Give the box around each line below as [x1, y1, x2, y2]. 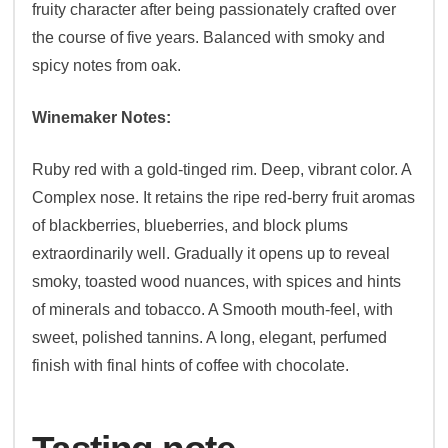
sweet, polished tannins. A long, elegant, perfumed [32, 329, 388, 347]
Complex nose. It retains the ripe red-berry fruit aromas [32, 189, 416, 207]
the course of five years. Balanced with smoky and [32, 29, 386, 47]
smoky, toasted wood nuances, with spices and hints [32, 273, 402, 291]
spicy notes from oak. [32, 57, 182, 75]
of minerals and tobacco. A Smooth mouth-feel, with [32, 301, 394, 319]
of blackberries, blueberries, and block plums [32, 217, 349, 235]
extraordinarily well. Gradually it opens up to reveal [32, 245, 391, 263]
